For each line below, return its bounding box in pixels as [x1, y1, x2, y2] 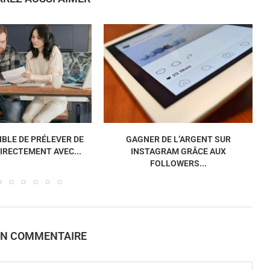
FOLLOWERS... [149, 159, 207, 169]
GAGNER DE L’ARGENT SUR [125, 134, 231, 145]
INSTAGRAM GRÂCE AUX [130, 146, 226, 157]
